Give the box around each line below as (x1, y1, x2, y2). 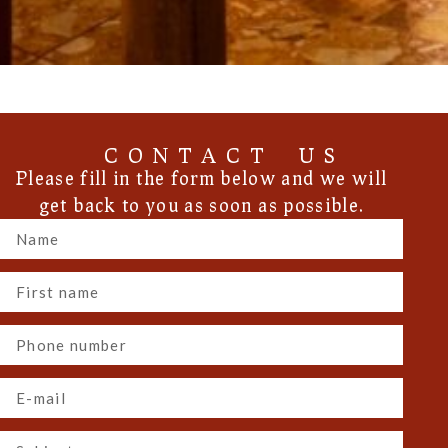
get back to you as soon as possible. (38, 194, 365, 217)
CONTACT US (104, 143, 344, 168)
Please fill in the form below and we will (15, 167, 388, 190)
